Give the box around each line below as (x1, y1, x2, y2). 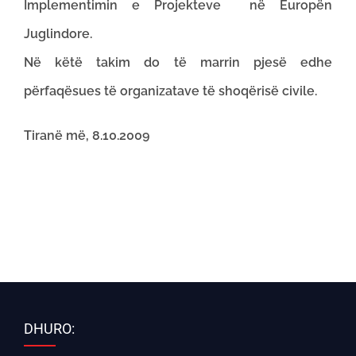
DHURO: (24, 320, 75, 337)
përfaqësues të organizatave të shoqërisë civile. (24, 83, 323, 99)
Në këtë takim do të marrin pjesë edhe (24, 55, 332, 70)
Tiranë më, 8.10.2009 (24, 128, 149, 143)
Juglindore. (24, 26, 92, 41)
